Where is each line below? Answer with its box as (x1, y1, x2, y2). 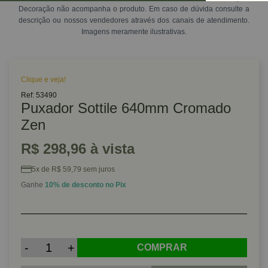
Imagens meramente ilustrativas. (81, 28, 187, 36)
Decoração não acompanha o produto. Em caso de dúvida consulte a (19, 5, 249, 13)
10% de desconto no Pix (45, 181, 126, 189)
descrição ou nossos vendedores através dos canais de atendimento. (19, 16, 249, 25)
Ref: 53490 (21, 91, 57, 99)
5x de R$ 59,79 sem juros (32, 165, 115, 173)
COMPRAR (136, 242, 187, 252)
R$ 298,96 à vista (21, 141, 135, 157)
